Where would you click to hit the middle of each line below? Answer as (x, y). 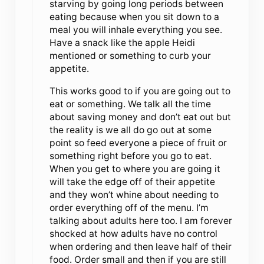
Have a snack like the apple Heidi (122, 42)
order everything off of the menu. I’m (129, 207)
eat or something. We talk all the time (130, 104)
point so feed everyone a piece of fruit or (138, 143)
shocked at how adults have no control (133, 233)
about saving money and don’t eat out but (140, 117)
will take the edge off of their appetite (132, 181)
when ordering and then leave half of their (140, 246)
